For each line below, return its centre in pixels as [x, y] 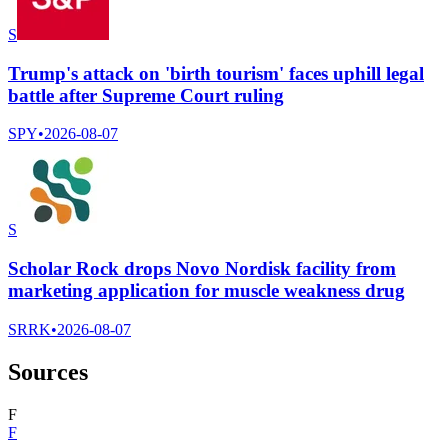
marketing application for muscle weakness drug [206, 290]
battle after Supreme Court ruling [146, 95]
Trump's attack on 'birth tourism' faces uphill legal [216, 73]
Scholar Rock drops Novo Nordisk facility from [202, 268]
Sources [48, 371]
